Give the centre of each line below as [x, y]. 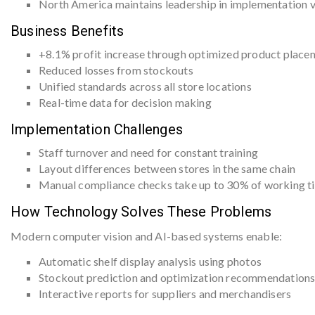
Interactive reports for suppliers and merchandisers [165, 294]
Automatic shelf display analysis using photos [150, 261]
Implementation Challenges [97, 129]
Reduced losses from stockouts [116, 70]
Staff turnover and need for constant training [148, 152]
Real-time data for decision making [125, 102]
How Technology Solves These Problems [141, 212]
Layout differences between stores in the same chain [167, 168]
